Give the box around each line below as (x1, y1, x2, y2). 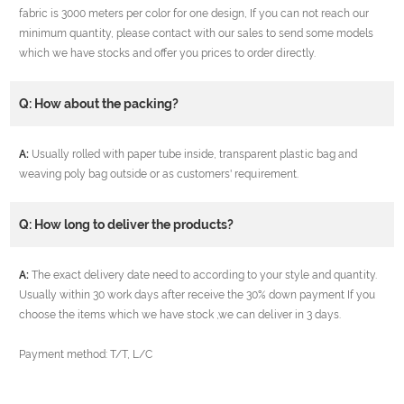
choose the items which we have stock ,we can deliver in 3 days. (19, 308, 342, 322)
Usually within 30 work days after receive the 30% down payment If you (19, 289, 376, 302)
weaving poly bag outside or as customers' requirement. (19, 168, 299, 181)
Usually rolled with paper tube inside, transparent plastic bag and (29, 148, 358, 161)
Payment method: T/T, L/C (19, 348, 153, 362)
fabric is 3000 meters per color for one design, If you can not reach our (19, 7, 370, 21)
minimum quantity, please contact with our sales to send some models (19, 27, 374, 41)
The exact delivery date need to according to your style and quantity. (29, 269, 378, 282)
